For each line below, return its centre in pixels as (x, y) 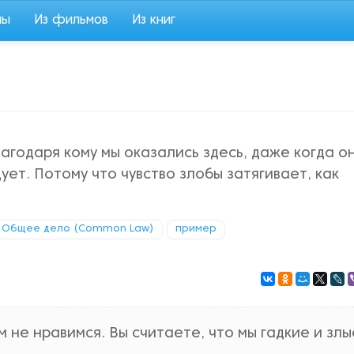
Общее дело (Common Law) (78, 229)
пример (196, 229)
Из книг (154, 21)
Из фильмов (71, 21)
